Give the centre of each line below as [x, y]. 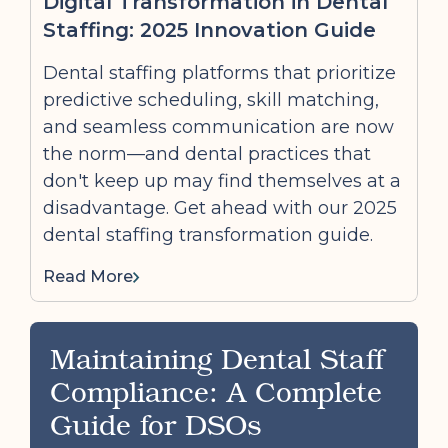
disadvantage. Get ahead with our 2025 [220, 208]
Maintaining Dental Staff [217, 358]
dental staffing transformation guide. [208, 235]
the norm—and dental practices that [207, 154]
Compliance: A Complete [216, 391]
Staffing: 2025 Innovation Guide [209, 30]
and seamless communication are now [218, 127]
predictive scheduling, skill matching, [211, 100]
